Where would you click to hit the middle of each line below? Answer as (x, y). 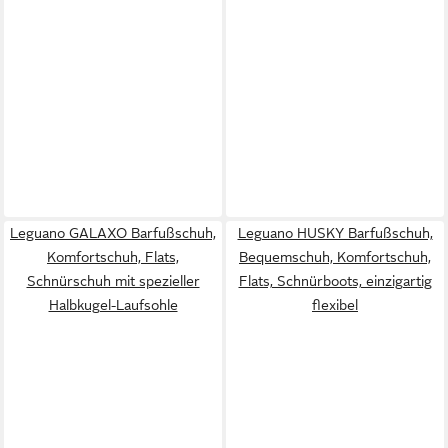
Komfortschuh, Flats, (113, 256)
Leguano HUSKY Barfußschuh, (335, 232)
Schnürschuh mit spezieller (113, 280)
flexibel (335, 304)
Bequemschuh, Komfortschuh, (335, 256)
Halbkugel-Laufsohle (113, 304)
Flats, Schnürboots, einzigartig (335, 280)
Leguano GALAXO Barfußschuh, (113, 232)
